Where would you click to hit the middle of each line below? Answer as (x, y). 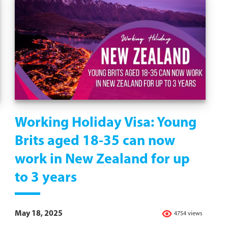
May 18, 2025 (39, 214)
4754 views (188, 214)
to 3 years (46, 178)
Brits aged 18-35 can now (95, 142)
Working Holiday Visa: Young (106, 123)
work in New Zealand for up (102, 160)
